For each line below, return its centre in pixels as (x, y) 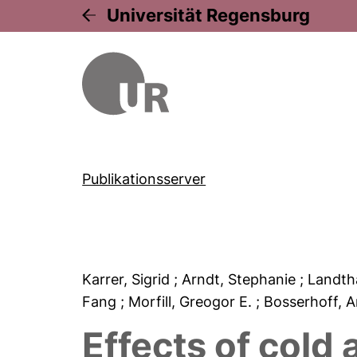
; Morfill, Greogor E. (188, 302)
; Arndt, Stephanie (237, 279)
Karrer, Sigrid (128, 279)
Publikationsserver (144, 179)
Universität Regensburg (209, 15)
